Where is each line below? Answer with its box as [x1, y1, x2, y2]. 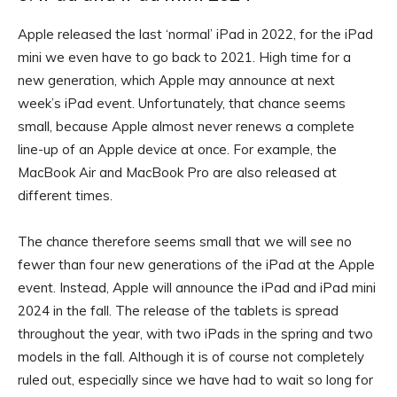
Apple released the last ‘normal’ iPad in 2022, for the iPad [18, 26, 373, 43]
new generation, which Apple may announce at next [18, 72, 335, 90]
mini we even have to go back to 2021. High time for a [18, 49, 351, 66]
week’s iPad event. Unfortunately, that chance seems [18, 95, 346, 113]
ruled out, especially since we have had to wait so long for [18, 371, 373, 389]
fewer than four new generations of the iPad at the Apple [18, 256, 375, 274]
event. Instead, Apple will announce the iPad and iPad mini [18, 279, 376, 297]
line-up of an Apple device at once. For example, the [18, 141, 337, 159]
